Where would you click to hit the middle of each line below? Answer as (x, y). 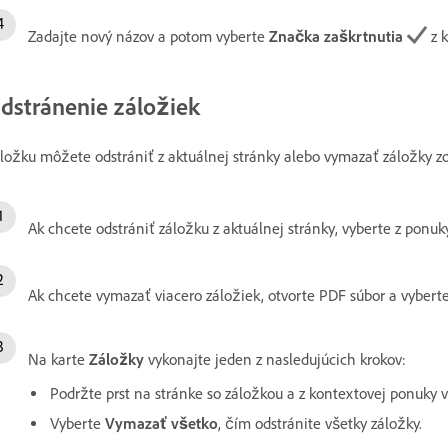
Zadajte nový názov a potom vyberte (148, 36)
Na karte (58, 359)
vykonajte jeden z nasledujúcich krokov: (275, 359)
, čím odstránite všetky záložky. (320, 423)
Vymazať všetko (161, 423)
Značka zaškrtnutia (336, 36)
